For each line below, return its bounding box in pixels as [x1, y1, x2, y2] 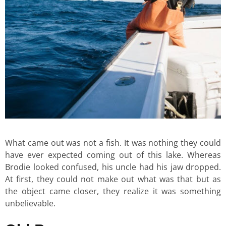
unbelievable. [5, 197, 58, 209]
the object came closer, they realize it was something [5, 185, 221, 197]
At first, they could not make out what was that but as [5, 173, 221, 185]
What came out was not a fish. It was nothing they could [5, 137, 221, 148]
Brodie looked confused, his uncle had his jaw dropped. [5, 161, 221, 173]
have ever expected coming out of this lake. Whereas [5, 149, 221, 160]
